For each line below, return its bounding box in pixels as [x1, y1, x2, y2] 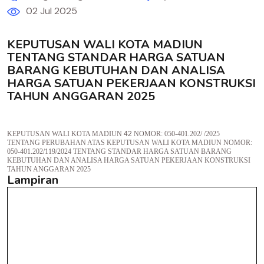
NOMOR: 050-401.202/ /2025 [134, 130, 220, 138]
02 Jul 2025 [26, 5, 77, 17]
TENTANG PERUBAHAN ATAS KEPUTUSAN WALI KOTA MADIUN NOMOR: [7, 138, 252, 147]
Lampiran [7, 172, 58, 188]
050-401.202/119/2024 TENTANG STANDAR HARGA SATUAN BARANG [7, 147, 232, 156]
